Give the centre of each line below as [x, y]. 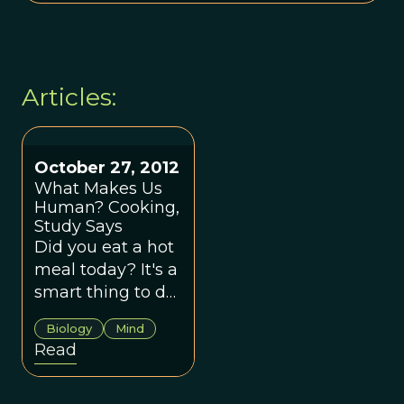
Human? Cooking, [107, 207]
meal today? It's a [106, 269]
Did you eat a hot [104, 247]
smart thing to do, [107, 292]
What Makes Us [98, 188]
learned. [67, 337]
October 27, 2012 [107, 167]
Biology [69, 328]
